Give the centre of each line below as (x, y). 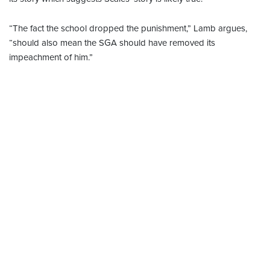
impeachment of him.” (51, 58)
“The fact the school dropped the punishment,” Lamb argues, (128, 29)
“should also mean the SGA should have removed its (112, 43)
